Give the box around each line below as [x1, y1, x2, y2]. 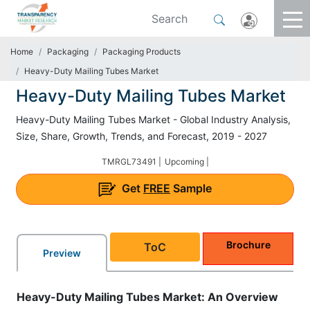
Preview [42, 246, 81, 259]
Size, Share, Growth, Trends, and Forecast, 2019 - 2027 [16, 130, 267, 142]
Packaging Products [102, 46, 181, 57]
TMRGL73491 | [101, 156, 161, 167]
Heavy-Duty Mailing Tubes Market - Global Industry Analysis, [16, 113, 291, 125]
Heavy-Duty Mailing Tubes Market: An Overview [17, 289, 278, 304]
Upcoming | [164, 156, 209, 167]
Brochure [226, 238, 271, 250]
